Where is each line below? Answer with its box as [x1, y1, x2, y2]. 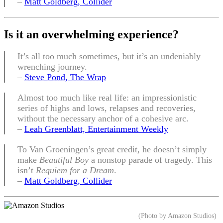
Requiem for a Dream [36, 165, 114, 175]
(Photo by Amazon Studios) [138, 211, 217, 220]
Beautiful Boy [39, 154, 89, 165]
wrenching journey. [17, 61, 87, 72]
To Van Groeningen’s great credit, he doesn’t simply [17, 144, 207, 154]
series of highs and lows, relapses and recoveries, [17, 103, 196, 113]
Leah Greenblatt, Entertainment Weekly [24, 123, 168, 134]
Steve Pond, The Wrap [24, 72, 106, 82]
